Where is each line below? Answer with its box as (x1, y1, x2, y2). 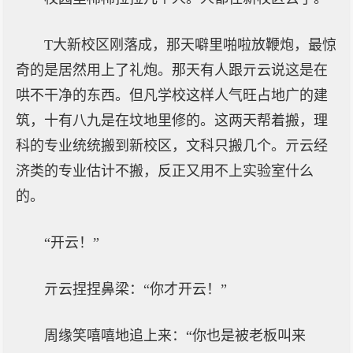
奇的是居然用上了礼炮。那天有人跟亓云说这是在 (16, 62, 328, 78)
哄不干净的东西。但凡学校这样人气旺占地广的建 (16, 87, 328, 103)
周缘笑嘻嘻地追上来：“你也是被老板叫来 (44, 328, 306, 344)
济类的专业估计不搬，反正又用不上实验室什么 (16, 163, 314, 179)
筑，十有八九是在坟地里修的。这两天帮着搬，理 (16, 113, 328, 128)
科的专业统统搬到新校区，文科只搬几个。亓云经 (16, 138, 328, 154)
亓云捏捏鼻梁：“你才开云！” (44, 281, 227, 297)
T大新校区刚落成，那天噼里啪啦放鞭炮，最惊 (44, 37, 336, 53)
